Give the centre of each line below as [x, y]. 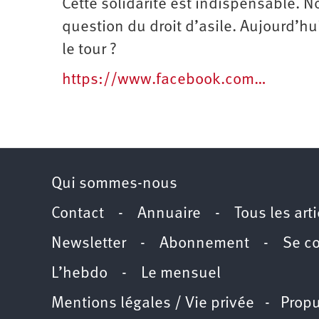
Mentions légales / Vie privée [153, 303]
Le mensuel [181, 273]
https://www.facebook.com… [164, 80]
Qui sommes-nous [114, 184]
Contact [78, 214]
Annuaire [169, 214]
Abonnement [204, 244]
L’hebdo [79, 273]
